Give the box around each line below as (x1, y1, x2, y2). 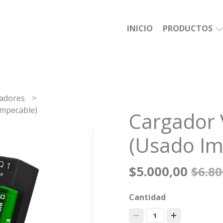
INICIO (127, 23, 153, 34)
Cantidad (128, 192, 166, 203)
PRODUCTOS (163, 23, 215, 34)
